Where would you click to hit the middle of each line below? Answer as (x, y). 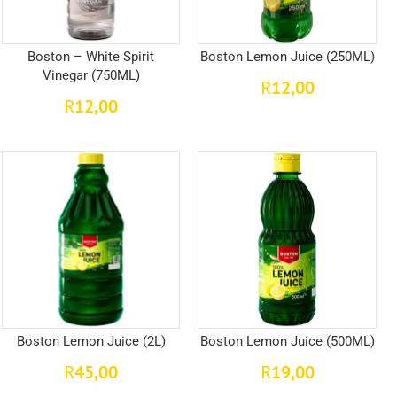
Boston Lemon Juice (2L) (91, 342)
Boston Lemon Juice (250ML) (287, 57)
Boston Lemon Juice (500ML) (287, 342)
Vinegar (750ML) (91, 76)
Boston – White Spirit (91, 57)
